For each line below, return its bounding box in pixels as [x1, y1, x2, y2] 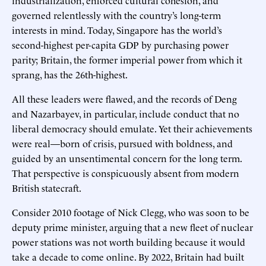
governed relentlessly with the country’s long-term [12, 8, 221, 21]
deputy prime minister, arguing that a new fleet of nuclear [12, 220, 253, 233]
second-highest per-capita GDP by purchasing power [12, 37, 229, 51]
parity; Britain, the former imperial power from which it [12, 52, 242, 66]
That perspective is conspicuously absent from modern [12, 166, 239, 179]
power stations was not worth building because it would [12, 235, 245, 248]
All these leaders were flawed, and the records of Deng [12, 91, 237, 105]
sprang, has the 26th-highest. [12, 67, 128, 81]
